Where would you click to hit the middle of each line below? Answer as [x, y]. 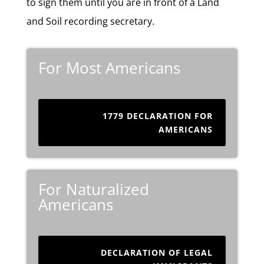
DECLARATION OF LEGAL [157, 253]
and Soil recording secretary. [90, 21]
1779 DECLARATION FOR [158, 116]
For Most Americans [109, 68]
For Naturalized [93, 189]
